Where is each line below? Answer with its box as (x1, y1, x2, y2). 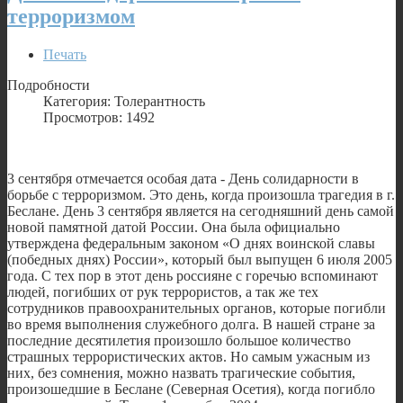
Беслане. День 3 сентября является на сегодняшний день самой (7, 202, 394, 219)
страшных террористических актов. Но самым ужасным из (7, 348, 370, 364)
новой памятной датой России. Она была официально (7, 219, 340, 235)
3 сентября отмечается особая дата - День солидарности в (7, 170, 359, 186)
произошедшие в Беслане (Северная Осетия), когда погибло (7, 381, 375, 397)
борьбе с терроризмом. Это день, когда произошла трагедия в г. (7, 186, 395, 202)
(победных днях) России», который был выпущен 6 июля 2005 (7, 251, 392, 267)
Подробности (7, 76, 90, 93)
